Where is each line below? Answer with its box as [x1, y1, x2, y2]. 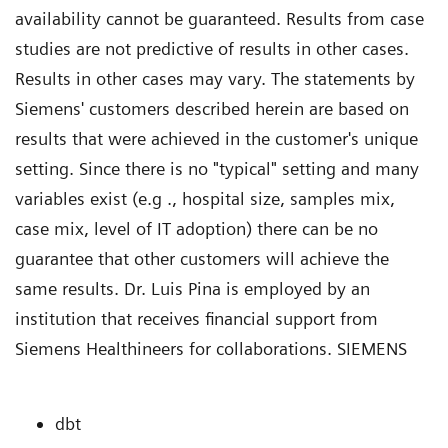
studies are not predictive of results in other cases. [15, 38, 409, 60]
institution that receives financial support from [15, 308, 378, 330]
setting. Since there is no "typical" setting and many [15, 158, 419, 180]
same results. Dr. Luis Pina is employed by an [15, 278, 370, 300]
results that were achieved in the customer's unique [15, 128, 418, 150]
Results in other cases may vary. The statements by [15, 68, 415, 90]
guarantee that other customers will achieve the [15, 248, 389, 270]
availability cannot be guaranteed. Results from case [15, 8, 424, 30]
